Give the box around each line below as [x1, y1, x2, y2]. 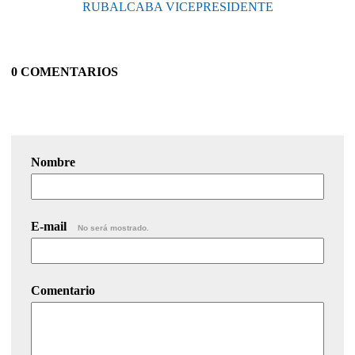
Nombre [31, 155, 75, 169]
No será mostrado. [78, 223, 149, 232]
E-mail [31, 219, 70, 233]
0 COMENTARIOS [11, 64, 118, 78]
